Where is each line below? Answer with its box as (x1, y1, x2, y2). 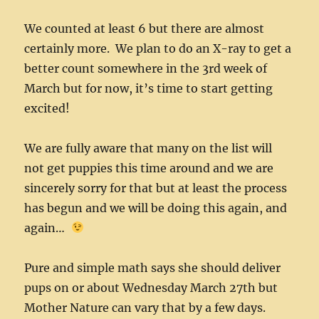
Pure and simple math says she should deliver (24, 260, 281, 275)
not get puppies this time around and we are (24, 160, 274, 175)
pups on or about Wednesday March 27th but (24, 280, 278, 295)
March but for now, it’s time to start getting (24, 80, 273, 95)
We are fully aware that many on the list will (24, 140, 273, 155)
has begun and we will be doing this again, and (24, 200, 288, 215)
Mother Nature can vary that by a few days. (24, 300, 266, 315)
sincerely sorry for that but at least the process (24, 180, 288, 195)
